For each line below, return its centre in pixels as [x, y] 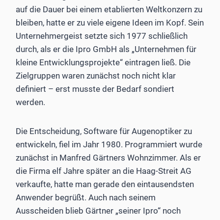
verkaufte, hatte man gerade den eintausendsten [105, 184]
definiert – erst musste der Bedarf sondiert [95, 89]
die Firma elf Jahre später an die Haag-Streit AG [104, 171]
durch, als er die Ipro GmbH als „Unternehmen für [106, 49]
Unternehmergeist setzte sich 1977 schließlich [102, 36]
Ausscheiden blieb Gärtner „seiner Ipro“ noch [98, 211]
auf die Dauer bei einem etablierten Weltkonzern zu [109, 10]
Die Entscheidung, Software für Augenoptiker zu [104, 131]
